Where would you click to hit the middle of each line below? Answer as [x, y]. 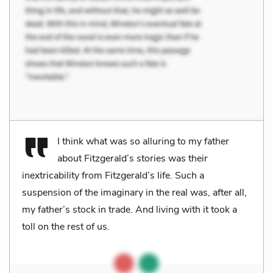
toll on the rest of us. [66, 226]
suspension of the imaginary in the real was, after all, [134, 192]
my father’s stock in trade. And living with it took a [129, 209]
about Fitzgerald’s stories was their [133, 158]
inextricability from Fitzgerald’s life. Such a [113, 175]
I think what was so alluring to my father [143, 141]
